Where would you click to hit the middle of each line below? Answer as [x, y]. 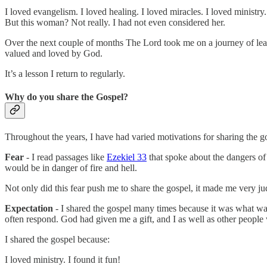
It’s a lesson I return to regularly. [65, 74]
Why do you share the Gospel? [66, 97]
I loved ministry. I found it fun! [63, 259]
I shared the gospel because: [57, 239]
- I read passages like [65, 157]
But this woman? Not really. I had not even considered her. [115, 23]
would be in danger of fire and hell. [71, 167]
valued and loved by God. [54, 54]
